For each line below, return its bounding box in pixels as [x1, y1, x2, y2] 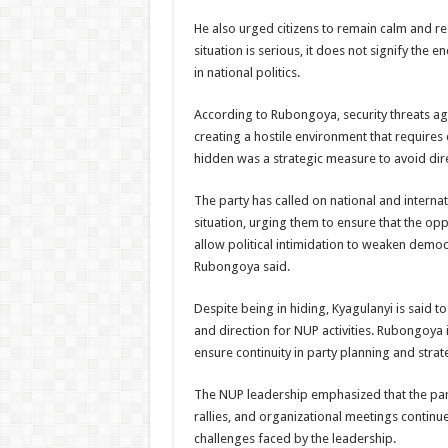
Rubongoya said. [193, 259, 290, 274]
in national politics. [193, 65, 300, 80]
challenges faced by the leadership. [193, 431, 396, 446]
